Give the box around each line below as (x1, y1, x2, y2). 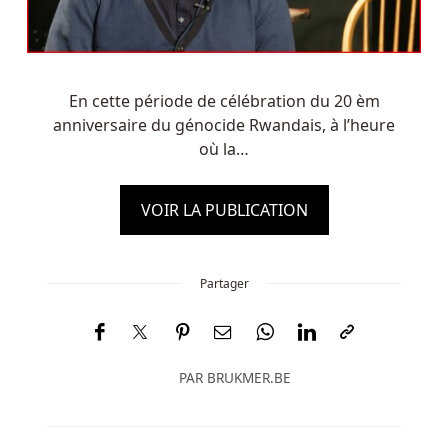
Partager (199, 274, 249, 292)
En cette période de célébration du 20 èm (68, 89, 380, 112)
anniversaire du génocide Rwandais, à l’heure (53, 113, 395, 136)
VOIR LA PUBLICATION (140, 198, 308, 221)
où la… (199, 137, 249, 160)
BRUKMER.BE (207, 367, 291, 387)
